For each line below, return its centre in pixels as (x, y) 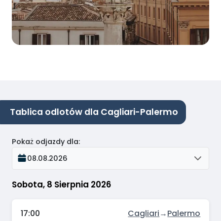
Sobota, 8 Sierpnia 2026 (61, 184)
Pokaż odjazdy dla (45, 141)
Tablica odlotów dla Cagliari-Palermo (94, 112)
